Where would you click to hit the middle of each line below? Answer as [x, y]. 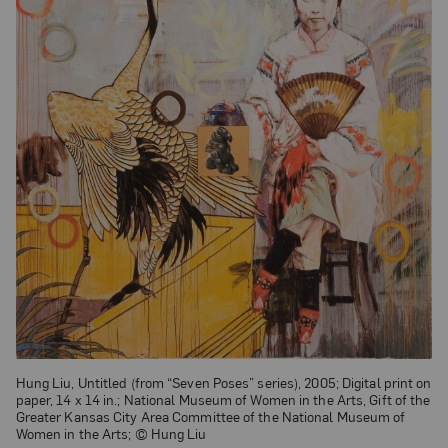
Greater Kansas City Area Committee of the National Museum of [210, 415]
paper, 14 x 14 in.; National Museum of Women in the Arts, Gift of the [223, 398]
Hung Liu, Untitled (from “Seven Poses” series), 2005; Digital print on [223, 381]
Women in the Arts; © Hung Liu [111, 432]
